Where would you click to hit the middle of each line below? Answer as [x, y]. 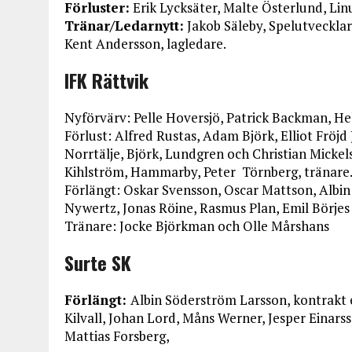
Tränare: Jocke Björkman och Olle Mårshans [197, 226]
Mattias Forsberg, [117, 336]
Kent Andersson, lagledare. [145, 44]
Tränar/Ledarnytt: [124, 26]
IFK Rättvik [106, 80]
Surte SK [98, 262]
